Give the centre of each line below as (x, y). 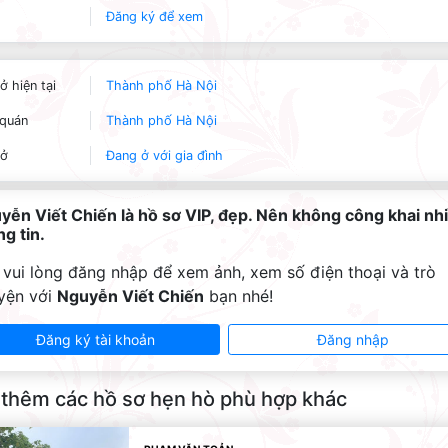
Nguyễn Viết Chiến (130, 296)
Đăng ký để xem (154, 16)
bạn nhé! (238, 296)
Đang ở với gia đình (164, 155)
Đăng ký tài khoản (95, 339)
